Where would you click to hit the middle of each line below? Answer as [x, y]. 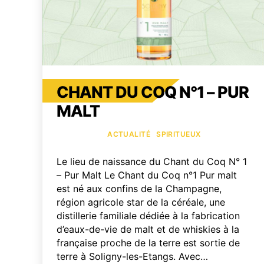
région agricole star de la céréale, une [141, 202]
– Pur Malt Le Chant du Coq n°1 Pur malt [147, 175]
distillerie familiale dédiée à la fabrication [148, 215]
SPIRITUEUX [179, 134]
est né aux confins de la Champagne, [139, 188]
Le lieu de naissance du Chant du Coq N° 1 [152, 161]
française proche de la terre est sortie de [148, 242]
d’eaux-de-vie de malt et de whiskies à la [148, 229]
